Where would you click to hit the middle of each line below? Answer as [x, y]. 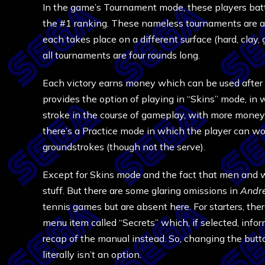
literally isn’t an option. [92, 254]
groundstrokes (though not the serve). [124, 147]
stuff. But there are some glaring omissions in [141, 190]
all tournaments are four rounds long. [121, 55]
